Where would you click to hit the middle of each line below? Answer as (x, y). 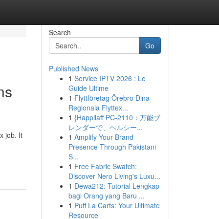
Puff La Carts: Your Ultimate (117, 205)
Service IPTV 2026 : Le (110, 78)
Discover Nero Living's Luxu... (114, 176)
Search (60, 32)
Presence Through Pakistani (112, 147)
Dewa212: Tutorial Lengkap (117, 186)
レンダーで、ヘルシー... (105, 127)
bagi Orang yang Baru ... (106, 196)
